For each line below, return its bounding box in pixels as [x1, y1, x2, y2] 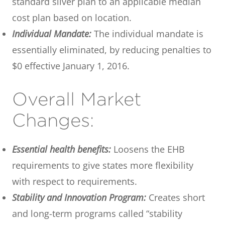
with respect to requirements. [12, 175, 137, 187]
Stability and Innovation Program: [12, 191, 146, 203]
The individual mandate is [91, 27, 203, 40]
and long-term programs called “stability [12, 207, 182, 219]
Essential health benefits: [12, 143, 111, 155]
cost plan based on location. [12, 11, 132, 24]
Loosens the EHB [111, 143, 185, 155]
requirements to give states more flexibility [12, 159, 193, 171]
